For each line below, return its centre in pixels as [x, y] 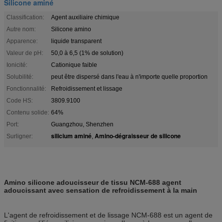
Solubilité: [20, 77]
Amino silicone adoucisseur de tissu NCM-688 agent [93, 182]
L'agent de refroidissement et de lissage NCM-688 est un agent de [108, 215]
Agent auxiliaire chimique [85, 17]
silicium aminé [71, 136]
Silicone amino [71, 29]
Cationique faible [74, 65]
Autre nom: [21, 29]
